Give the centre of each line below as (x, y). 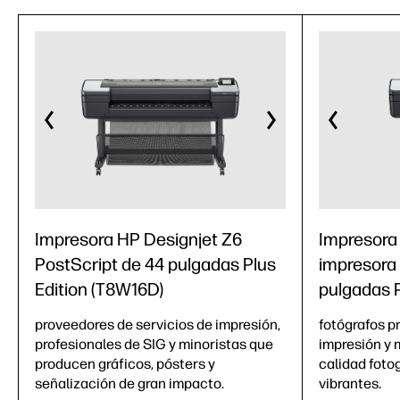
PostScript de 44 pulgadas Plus (155, 264)
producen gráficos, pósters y (125, 364)
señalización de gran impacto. (129, 383)
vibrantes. (350, 383)
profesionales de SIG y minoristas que (154, 344)
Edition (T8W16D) (99, 289)
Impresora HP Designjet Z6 (138, 239)
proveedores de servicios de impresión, (158, 325)
